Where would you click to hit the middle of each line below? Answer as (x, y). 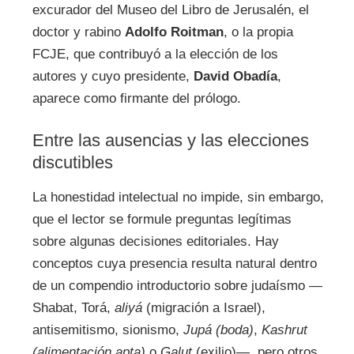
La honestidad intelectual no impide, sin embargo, (178, 198)
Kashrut (284, 330)
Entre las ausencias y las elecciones (170, 141)
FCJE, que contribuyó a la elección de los (155, 54)
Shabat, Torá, (73, 308)
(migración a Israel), (203, 308)
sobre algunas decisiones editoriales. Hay (155, 242)
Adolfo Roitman (174, 32)
